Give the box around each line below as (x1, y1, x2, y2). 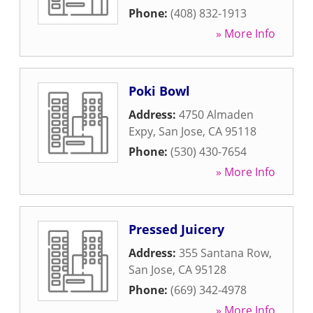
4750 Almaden (179, 107, 254, 122)
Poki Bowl (129, 82, 190, 99)
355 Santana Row (179, 245, 269, 261)
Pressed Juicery (129, 221, 224, 238)
